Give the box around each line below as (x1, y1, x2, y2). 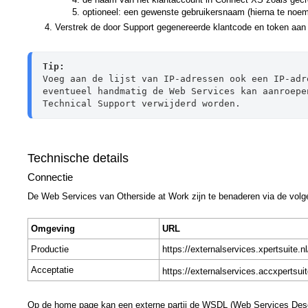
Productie (31, 243, 69, 254)
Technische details (27, 151, 129, 165)
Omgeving (31, 223, 75, 234)
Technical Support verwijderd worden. (43, 98, 241, 109)
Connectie (27, 170, 73, 183)
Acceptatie (31, 264, 74, 275)
